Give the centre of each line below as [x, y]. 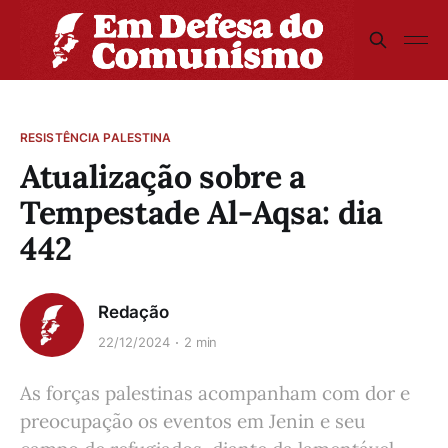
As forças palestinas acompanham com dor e [215, 393]
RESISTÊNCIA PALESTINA [96, 137]
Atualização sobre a [163, 176]
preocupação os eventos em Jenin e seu [192, 421]
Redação [133, 311]
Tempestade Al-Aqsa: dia [201, 212]
